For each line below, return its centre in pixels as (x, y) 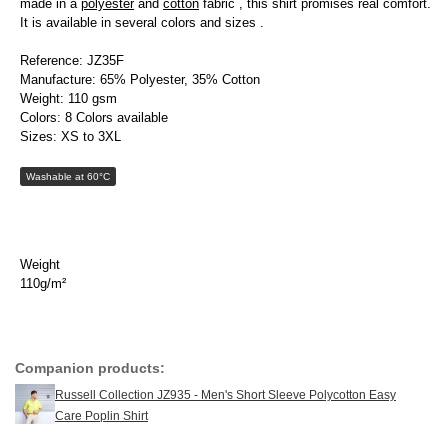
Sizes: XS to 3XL (70, 137)
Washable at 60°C (67, 177)
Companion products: (90, 368)
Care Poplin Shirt (101, 416)
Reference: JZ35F (72, 61)
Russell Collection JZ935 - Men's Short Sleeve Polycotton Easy (225, 395)
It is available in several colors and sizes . (142, 23)
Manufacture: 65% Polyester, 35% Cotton (140, 80)
